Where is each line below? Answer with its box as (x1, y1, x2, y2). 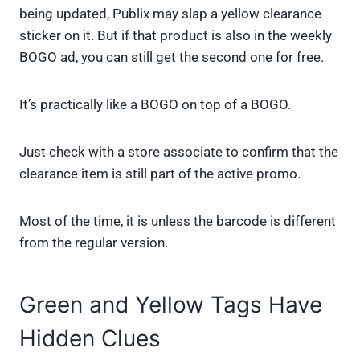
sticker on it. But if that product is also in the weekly (19, 27, 332, 44)
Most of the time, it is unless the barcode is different (19, 213, 336, 230)
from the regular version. (19, 235, 168, 252)
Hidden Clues (19, 325, 161, 353)
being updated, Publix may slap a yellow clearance (19, 6, 321, 22)
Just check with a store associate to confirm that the (19, 144, 338, 161)
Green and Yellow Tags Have (19, 291, 322, 319)
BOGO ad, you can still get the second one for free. (19, 49, 324, 66)
